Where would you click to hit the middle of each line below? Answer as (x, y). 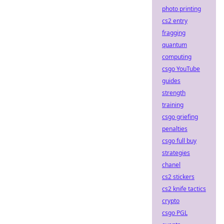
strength (174, 93)
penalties (175, 129)
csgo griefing (180, 117)
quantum (174, 45)
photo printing (181, 9)
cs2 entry (175, 21)
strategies (176, 153)
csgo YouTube (181, 69)
